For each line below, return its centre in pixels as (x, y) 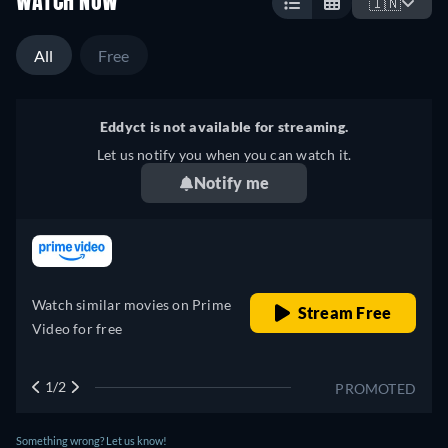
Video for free (77, 329)
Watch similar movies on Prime (132, 305)
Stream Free (344, 313)
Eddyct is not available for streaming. (224, 127)
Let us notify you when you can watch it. (224, 155)
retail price (380, 247)
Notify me (231, 183)
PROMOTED (375, 389)
